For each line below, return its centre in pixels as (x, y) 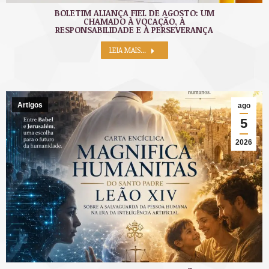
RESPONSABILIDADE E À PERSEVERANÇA (134, 29)
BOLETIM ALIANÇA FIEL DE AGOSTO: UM (134, 13)
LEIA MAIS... (127, 50)
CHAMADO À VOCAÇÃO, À (134, 21)
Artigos (30, 105)
